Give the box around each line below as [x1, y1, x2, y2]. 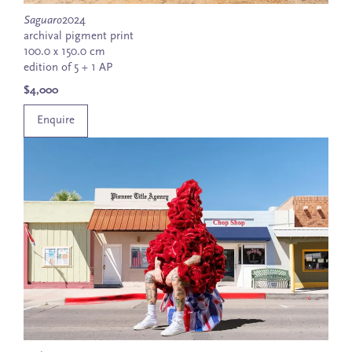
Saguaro [24, 15, 62, 27]
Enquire [37, 115, 75, 126]
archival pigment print [24, 31, 134, 43]
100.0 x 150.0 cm [24, 46, 105, 59]
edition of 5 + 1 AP [24, 62, 112, 75]
